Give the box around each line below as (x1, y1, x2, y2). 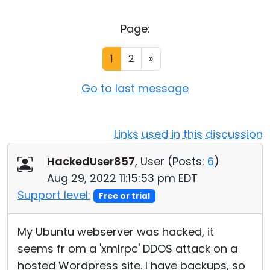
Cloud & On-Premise (12, 8, 122, 24)
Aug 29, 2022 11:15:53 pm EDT (47, 171, 198, 186)
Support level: (17, 187, 90, 202)
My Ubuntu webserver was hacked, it (17, 224, 214, 239)
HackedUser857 (47, 154, 135, 169)
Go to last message (81, 81, 189, 96)
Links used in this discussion (114, 127, 263, 142)
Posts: (172, 154, 204, 169)
